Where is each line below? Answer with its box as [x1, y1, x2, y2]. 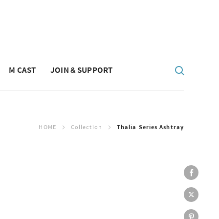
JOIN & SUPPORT [50, 64, 113, 75]
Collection [70, 123, 102, 131]
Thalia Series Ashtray [116, 123, 184, 131]
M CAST [9, 64, 36, 75]
